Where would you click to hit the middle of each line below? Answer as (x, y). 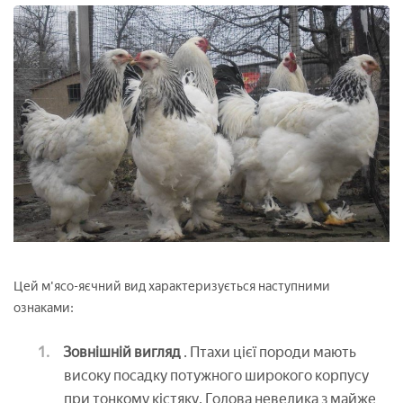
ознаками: (44, 309)
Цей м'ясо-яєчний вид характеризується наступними (172, 287)
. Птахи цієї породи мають (269, 353)
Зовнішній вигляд (122, 353)
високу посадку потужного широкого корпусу (216, 376)
